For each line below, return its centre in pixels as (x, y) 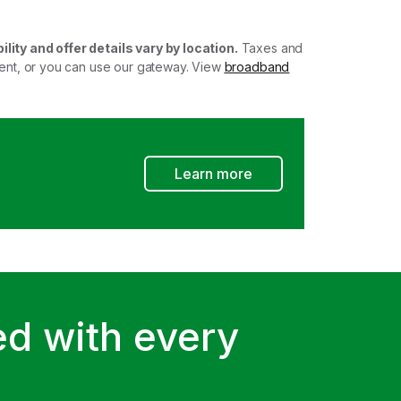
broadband (257, 66)
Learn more (213, 173)
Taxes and (270, 47)
